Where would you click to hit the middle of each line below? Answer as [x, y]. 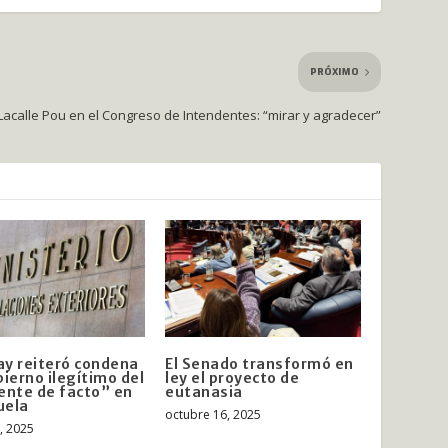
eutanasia [204, 392]
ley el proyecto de [232, 378]
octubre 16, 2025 [213, 415]
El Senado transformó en [259, 364]
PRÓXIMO [334, 71]
